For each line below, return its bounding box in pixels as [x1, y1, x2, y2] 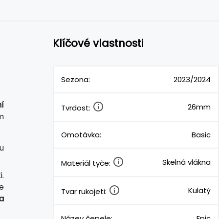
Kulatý [188, 185, 211, 196]
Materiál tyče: [61, 157, 112, 168]
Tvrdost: [61, 102, 92, 113]
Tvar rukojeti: [61, 186, 109, 197]
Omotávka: [61, 129, 101, 140]
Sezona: [61, 74, 90, 85]
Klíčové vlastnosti [53, 36, 143, 51]
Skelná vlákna [162, 156, 211, 167]
